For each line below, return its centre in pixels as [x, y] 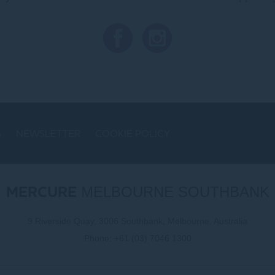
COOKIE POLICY [133, 133]
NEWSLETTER [48, 133]
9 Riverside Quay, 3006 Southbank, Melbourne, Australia [137, 221]
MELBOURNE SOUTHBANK [173, 192]
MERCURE [41, 192]
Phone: [99, 238]
